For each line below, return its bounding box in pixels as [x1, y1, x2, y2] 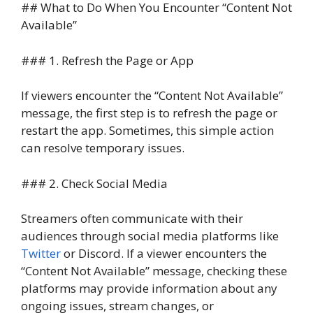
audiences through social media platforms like [21, 228, 279, 245]
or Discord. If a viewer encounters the [61, 245, 267, 262]
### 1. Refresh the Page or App [21, 52, 194, 68]
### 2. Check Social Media [21, 175, 168, 191]
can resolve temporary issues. [21, 140, 184, 156]
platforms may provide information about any [21, 280, 277, 297]
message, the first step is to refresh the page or [21, 105, 277, 122]
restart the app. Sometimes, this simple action [21, 122, 274, 139]
